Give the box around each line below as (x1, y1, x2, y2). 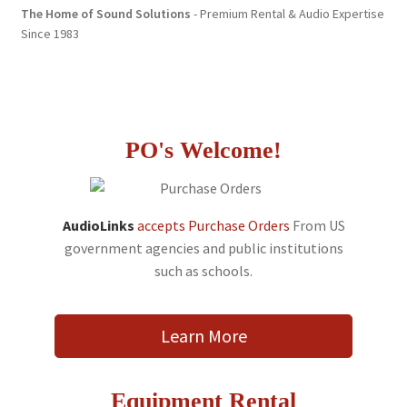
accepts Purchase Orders (136, 215, 290, 234)
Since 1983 (20, 25, 79, 43)
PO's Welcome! (125, 136, 282, 164)
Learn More (160, 323, 247, 347)
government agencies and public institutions (64, 238, 343, 257)
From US (289, 215, 345, 234)
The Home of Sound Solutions (20, 5, 191, 23)
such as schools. (154, 261, 253, 280)
